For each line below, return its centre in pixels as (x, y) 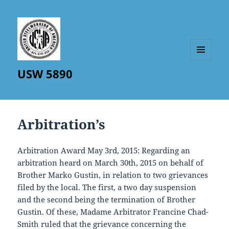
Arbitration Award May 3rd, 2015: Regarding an (104, 151)
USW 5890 (45, 74)
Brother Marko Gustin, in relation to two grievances (113, 175)
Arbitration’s (62, 124)
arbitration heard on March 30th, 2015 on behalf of (111, 163)
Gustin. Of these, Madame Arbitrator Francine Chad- (113, 212)
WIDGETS (205, 81)
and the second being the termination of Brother (107, 200)
